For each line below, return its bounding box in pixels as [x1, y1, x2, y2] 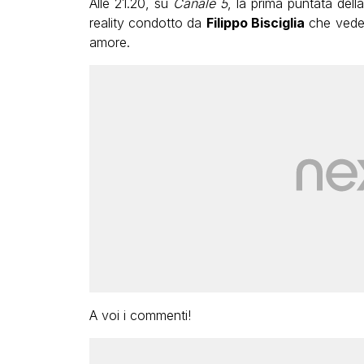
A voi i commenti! [89, 306, 191, 323]
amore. [89, 33, 130, 50]
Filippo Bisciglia [206, 14, 305, 31]
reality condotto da [89, 14, 206, 31]
